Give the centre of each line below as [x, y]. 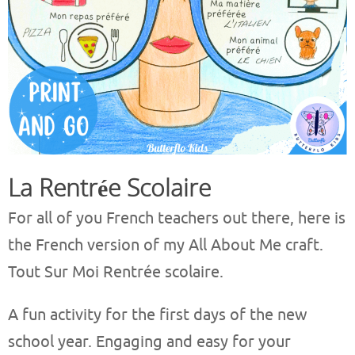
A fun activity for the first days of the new [158, 315]
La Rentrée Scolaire [109, 188]
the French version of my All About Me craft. [166, 246]
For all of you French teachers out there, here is [177, 219]
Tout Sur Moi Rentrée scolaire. [116, 273]
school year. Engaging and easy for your [149, 342]
